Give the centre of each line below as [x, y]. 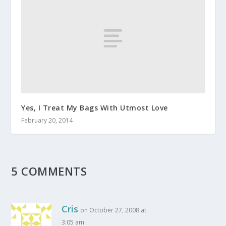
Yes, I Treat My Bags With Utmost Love [95, 107]
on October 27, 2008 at [114, 210]
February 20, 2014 [47, 120]
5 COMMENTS [49, 171]
